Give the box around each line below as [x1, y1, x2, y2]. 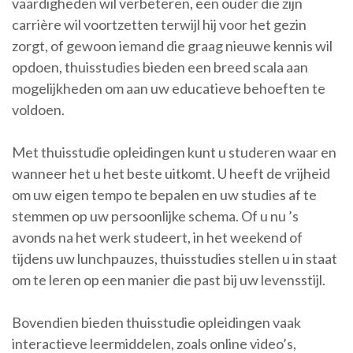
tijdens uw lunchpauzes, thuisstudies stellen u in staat [12, 250, 337, 267]
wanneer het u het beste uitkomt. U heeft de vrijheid [12, 165, 330, 182]
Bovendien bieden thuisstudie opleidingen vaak [12, 314, 301, 331]
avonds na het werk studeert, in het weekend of [12, 229, 303, 246]
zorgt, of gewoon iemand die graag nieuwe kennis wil [12, 37, 333, 54]
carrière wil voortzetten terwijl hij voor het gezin [12, 16, 307, 33]
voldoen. [12, 101, 65, 118]
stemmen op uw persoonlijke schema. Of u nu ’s [12, 207, 299, 225]
